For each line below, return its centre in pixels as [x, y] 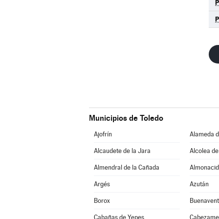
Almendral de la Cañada [126, 167]
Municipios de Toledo [126, 118]
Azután [199, 184]
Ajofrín [103, 134]
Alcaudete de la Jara [122, 151]
